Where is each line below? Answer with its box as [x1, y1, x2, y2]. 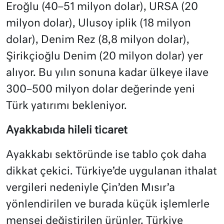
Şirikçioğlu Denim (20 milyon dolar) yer [6, 51, 203, 62]
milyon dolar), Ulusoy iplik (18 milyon [6, 18, 191, 29]
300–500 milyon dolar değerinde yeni [6, 84, 195, 95]
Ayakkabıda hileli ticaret [6, 125, 127, 136]
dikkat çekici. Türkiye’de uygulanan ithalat [6, 166, 217, 177]
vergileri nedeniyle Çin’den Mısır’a [6, 182, 175, 193]
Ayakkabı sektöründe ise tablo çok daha [6, 149, 206, 160]
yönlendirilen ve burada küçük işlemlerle [6, 199, 209, 210]
